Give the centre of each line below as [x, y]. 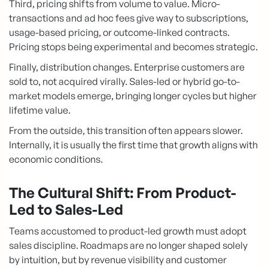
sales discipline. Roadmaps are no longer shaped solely [128, 245]
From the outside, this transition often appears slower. [126, 130]
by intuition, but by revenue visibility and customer [118, 259]
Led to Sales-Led [66, 209]
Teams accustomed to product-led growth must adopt [128, 231]
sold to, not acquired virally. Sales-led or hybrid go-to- [124, 81]
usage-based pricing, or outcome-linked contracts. [119, 32]
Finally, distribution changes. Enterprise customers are [127, 67]
